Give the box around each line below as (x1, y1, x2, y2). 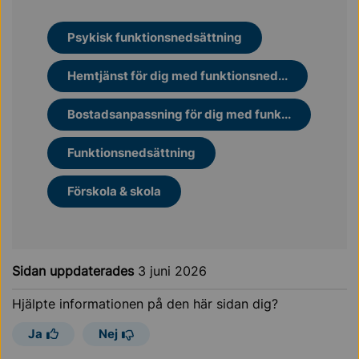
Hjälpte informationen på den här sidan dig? (12, 296, 278, 312)
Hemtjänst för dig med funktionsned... (67, 68, 288, 83)
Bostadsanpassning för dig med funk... (67, 107, 291, 122)
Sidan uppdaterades (12, 263, 138, 279)
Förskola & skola (67, 184, 161, 199)
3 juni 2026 (138, 263, 207, 279)
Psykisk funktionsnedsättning (67, 30, 242, 45)
